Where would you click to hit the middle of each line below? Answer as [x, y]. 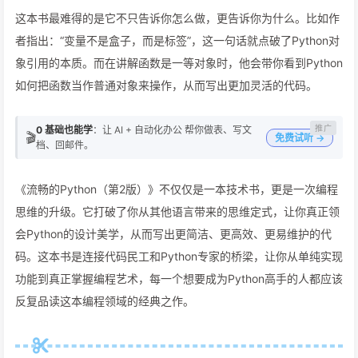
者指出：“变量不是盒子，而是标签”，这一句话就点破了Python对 [177, 40]
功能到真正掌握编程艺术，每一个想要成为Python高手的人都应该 [179, 278]
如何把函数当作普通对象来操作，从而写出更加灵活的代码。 [166, 85]
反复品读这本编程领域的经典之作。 [105, 301]
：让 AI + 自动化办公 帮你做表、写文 [172, 130]
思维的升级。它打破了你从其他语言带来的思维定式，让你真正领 [177, 211]
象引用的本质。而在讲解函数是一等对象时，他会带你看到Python [179, 63]
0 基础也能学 [64, 130]
